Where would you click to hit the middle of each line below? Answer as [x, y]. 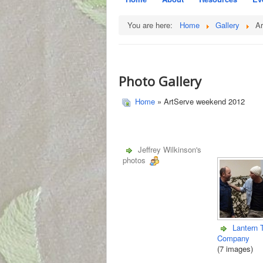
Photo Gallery [160, 81]
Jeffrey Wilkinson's [169, 150]
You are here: [152, 25]
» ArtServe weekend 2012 [200, 101]
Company [233, 238]
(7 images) [235, 249]
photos [135, 160]
